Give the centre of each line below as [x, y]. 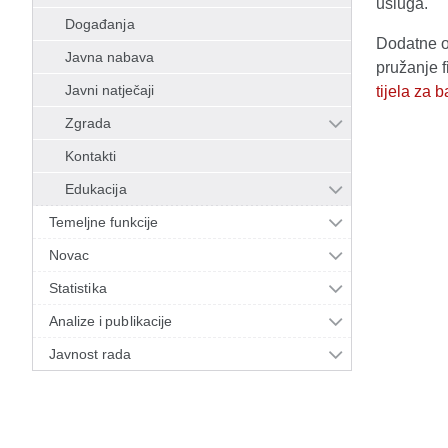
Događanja [100, 24]
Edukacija [96, 189]
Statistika [78, 288]
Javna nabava [110, 57]
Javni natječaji [110, 90]
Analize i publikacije [111, 321]
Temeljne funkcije [104, 222]
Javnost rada [90, 354]
